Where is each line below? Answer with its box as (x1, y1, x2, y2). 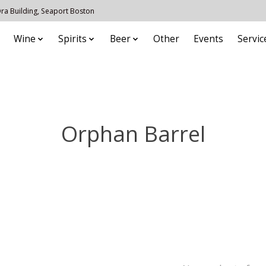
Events (194, 33, 224, 46)
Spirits (58, 33, 87, 46)
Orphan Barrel (61, 118, 205, 148)
